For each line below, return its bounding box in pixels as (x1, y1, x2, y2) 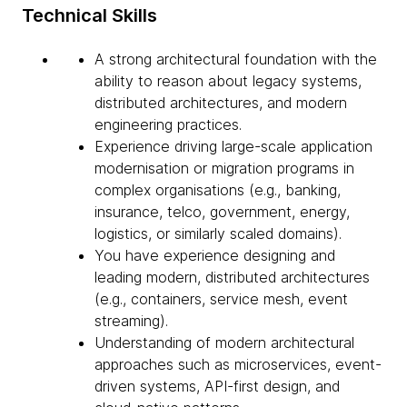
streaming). (94, 312, 168, 330)
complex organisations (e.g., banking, (94, 181, 341, 199)
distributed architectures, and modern (94, 94, 347, 112)
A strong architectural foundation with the (94, 50, 377, 68)
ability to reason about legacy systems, (94, 72, 362, 90)
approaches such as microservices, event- (94, 355, 382, 373)
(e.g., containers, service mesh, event (94, 290, 348, 308)
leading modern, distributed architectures (94, 268, 370, 286)
